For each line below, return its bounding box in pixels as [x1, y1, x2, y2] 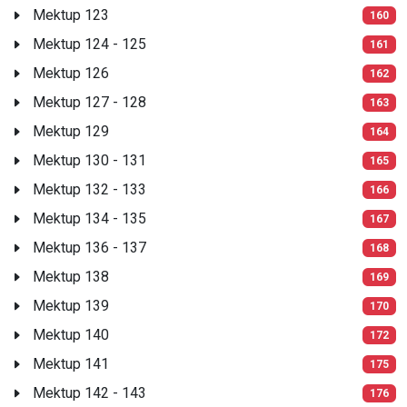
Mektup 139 [33, 296, 109, 314]
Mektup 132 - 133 [33, 180, 146, 198]
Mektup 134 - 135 [33, 209, 146, 227]
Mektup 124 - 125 [33, 35, 146, 53]
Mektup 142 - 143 [33, 383, 146, 402]
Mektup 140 [33, 325, 109, 343]
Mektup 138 [33, 267, 109, 285]
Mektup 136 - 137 [33, 238, 146, 256]
